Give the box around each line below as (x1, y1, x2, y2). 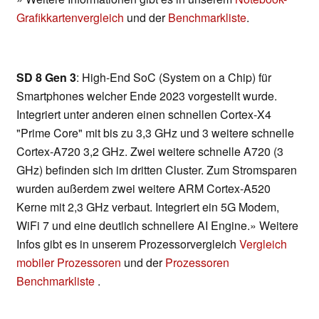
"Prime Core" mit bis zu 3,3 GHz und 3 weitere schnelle (16, 125, 294, 142)
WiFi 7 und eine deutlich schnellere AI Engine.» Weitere (16, 217, 298, 234)
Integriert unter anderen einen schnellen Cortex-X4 (16, 106, 271, 123)
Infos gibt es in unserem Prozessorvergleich (16, 236, 239, 253)
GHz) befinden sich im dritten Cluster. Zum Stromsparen (16, 162, 297, 179)
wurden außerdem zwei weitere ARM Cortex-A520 (16, 180, 271, 197)
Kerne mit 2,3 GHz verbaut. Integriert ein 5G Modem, (16, 199, 279, 216)
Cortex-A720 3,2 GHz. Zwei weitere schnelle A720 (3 (16, 143, 283, 160)
